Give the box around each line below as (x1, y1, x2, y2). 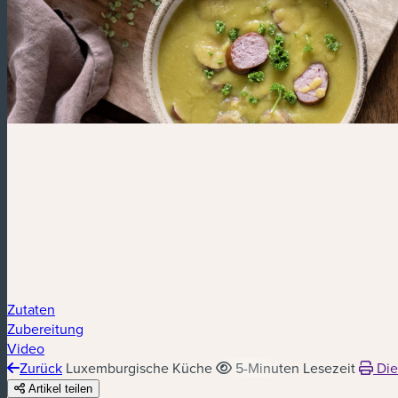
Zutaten (7, 299, 55, 320)
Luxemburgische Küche (66, 358, 212, 378)
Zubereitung (7, 319, 84, 339)
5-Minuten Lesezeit (232, 358, 359, 378)
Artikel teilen (28, 382, 92, 396)
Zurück (20, 358, 62, 378)
